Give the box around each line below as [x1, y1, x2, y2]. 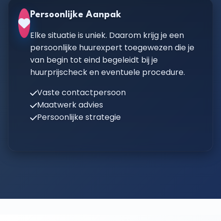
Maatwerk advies [37, 99, 103, 110]
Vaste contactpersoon [37, 87, 126, 98]
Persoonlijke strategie [37, 111, 121, 123]
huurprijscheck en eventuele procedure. [30, 67, 185, 78]
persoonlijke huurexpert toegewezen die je [30, 42, 194, 53]
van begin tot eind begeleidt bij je [30, 54, 158, 66]
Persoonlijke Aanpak [30, 10, 121, 19]
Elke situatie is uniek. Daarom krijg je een [30, 30, 184, 41]
